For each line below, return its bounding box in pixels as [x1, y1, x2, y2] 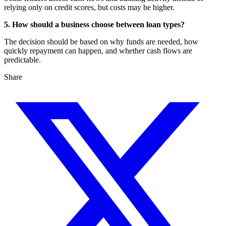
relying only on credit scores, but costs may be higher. [4, 3, 175, 12]
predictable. [4, 55, 41, 64]
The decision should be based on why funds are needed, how [4, 37, 198, 46]
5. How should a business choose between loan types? [4, 20, 185, 29]
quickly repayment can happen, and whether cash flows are [4, 46, 192, 55]
